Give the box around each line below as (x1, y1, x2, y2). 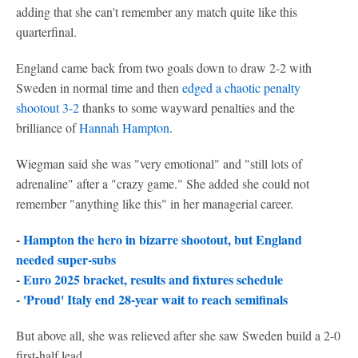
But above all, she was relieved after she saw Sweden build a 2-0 (16, 327, 340, 344)
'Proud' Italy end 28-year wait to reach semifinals (23, 290, 288, 308)
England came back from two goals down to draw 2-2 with (16, 59, 312, 76)
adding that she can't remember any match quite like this (16, 3, 297, 20)
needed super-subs (16, 250, 116, 268)
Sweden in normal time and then (16, 79, 182, 96)
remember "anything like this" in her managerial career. (16, 195, 293, 212)
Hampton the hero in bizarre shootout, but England (23, 230, 302, 249)
